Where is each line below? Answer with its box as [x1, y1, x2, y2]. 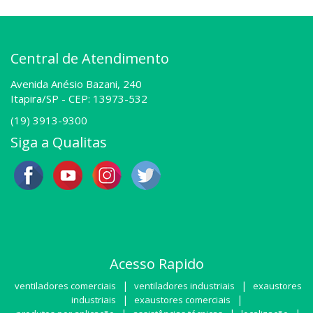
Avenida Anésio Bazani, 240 [10, 77, 142, 92]
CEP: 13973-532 [68, 92, 147, 106]
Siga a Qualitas [10, 133, 107, 152]
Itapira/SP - [10, 92, 68, 106]
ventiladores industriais [134, 279, 235, 293]
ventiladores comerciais [15, 279, 116, 293]
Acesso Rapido [109, 254, 204, 274]
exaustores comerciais [133, 293, 231, 307]
